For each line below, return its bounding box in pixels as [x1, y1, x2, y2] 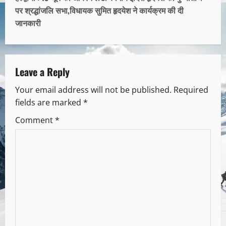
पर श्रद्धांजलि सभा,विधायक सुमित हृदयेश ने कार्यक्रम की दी [15, 4, 184, 16]
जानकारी [15, 16, 41, 29]
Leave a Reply [15, 64, 70, 79]
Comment [15, 114, 55, 126]
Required [174, 84, 208, 95]
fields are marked [15, 96, 83, 108]
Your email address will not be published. [15, 84, 172, 95]
